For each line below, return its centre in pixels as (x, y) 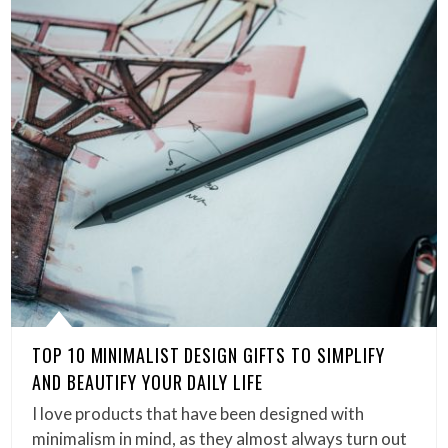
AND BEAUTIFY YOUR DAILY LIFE (147, 382)
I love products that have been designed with (198, 414)
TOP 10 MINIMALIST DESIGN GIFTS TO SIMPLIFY (209, 355)
